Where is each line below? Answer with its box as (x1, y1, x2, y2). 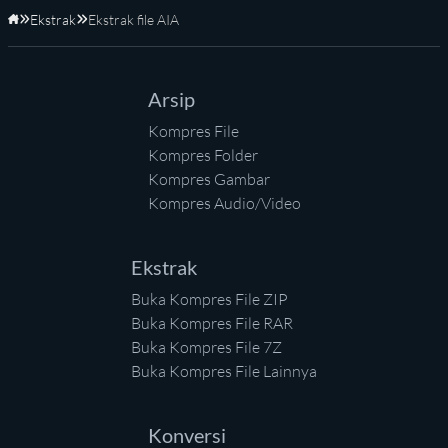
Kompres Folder (147, 144, 258, 165)
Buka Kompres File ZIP (131, 288, 288, 309)
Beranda (18, 20, 71, 38)
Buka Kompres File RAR (131, 312, 293, 333)
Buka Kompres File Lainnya (131, 360, 317, 381)
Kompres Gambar (147, 168, 270, 189)
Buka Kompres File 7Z (131, 336, 282, 357)
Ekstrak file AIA (87, 10, 179, 28)
